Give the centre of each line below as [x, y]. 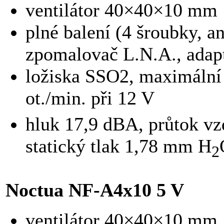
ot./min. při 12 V [90, 98]
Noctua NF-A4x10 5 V [95, 190]
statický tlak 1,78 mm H [118, 146]
